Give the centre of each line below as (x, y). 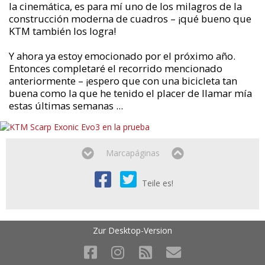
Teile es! (158, 183)
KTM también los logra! (62, 31)
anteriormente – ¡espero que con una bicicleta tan (123, 80)
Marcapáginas (132, 153)
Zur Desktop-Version (132, 230)
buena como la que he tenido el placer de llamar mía (130, 93)
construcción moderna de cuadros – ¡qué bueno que (130, 18)
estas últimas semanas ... (66, 105)
